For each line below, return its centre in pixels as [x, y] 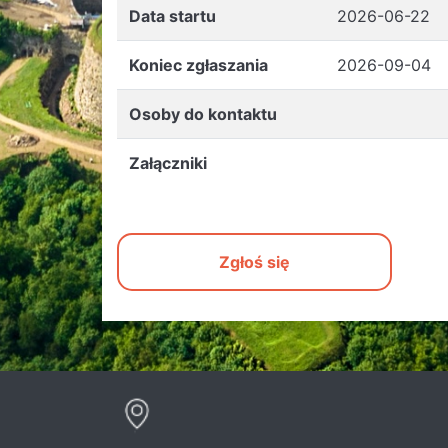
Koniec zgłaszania [198, 65]
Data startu [172, 16]
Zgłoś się [254, 262]
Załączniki [168, 163]
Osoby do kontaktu [203, 114]
